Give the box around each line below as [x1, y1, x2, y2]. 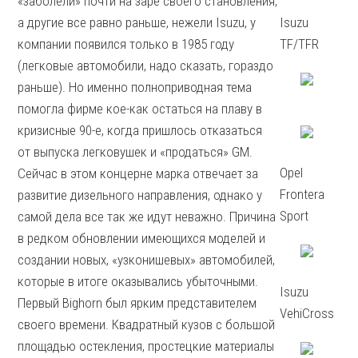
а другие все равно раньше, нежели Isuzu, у [18, 14, 257, 30]
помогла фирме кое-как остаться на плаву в [18, 101, 263, 117]
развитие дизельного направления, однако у [18, 187, 263, 203]
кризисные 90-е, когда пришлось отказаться [18, 122, 263, 138]
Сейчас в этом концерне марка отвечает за [18, 165, 259, 181]
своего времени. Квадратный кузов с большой [18, 316, 276, 332]
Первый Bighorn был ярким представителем [18, 295, 257, 311]
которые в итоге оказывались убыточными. [18, 273, 259, 289]
